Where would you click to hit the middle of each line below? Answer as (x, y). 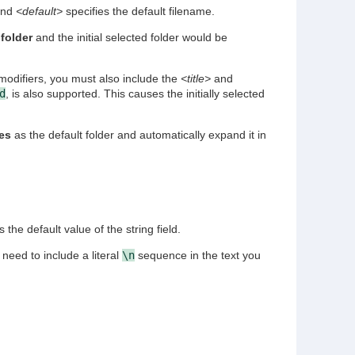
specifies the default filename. (138, 11)
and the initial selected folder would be (130, 38)
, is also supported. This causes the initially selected (135, 94)
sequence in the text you (197, 255)
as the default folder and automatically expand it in (138, 135)
